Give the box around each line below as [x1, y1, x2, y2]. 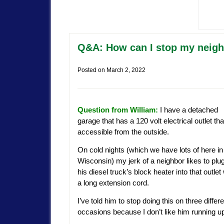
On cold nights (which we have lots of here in [77, 145, 223, 154]
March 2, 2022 [106, 66, 145, 73]
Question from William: [77, 105, 158, 114]
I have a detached [158, 105, 218, 114]
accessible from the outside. [77, 127, 169, 136]
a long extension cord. [77, 178, 149, 187]
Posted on [77, 66, 106, 73]
